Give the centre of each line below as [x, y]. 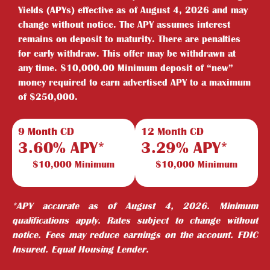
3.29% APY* [184, 148]
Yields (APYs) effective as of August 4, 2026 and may [133, 10]
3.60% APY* [61, 148]
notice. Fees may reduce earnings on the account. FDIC [135, 235]
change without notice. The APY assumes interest [124, 24]
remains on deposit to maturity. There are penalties [129, 39]
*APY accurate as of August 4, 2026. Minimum [135, 206]
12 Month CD [172, 132]
